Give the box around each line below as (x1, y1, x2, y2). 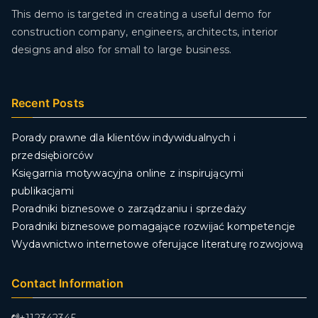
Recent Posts (11, 95, 84, 110)
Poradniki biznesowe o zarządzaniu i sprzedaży (11, 202, 247, 215)
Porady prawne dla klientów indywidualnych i (11, 131, 236, 144)
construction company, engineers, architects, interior (11, 25, 278, 38)
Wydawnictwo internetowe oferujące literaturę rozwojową (11, 237, 304, 251)
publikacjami (11, 184, 74, 197)
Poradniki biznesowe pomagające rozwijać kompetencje (11, 219, 296, 233)
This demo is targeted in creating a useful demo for (11, 7, 272, 21)
